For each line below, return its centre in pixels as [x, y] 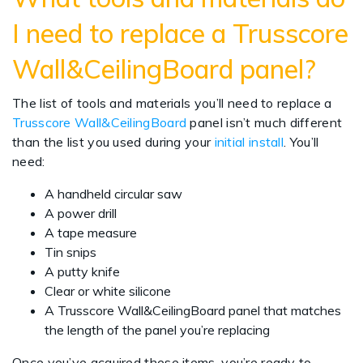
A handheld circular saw [117, 194]
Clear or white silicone [109, 291]
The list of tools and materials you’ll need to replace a [172, 103]
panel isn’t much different [265, 123]
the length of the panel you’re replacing [157, 330]
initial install [249, 142]
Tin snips [74, 252]
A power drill [82, 214]
